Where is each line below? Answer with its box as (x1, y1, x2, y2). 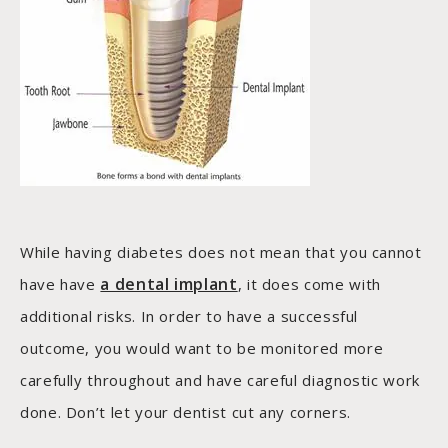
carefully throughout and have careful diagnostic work (20, 370, 420, 391)
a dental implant (100, 273, 238, 296)
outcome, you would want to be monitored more (20, 338, 384, 359)
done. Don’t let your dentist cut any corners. (20, 402, 351, 423)
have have (20, 274, 101, 295)
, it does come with (237, 274, 381, 295)
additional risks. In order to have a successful (20, 306, 359, 327)
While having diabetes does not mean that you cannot (20, 242, 422, 263)
